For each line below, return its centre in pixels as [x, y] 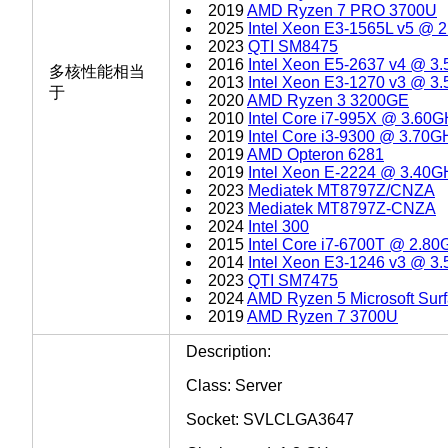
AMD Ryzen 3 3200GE [328, 100]
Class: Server [234, 385]
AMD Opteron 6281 [315, 154]
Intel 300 [278, 226]
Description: [228, 351]
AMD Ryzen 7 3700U [322, 316]
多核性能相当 [97, 71]
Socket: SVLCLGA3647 [270, 419]
